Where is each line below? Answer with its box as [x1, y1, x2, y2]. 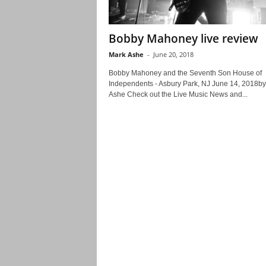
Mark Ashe [108, 50, 144, 59]
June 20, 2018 [153, 50, 194, 59]
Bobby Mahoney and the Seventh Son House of [108, 69, 262, 77]
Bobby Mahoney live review [108, 31, 258, 46]
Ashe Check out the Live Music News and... [108, 90, 248, 99]
